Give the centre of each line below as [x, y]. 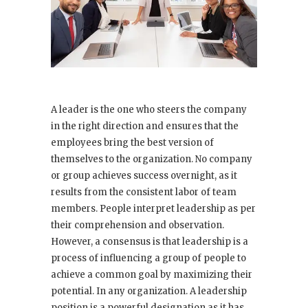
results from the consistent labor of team [144, 192]
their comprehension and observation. [137, 225]
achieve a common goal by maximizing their [152, 275]
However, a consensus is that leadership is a [150, 242]
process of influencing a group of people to [148, 258]
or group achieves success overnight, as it [144, 176]
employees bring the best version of [132, 143]
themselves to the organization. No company [152, 159]
